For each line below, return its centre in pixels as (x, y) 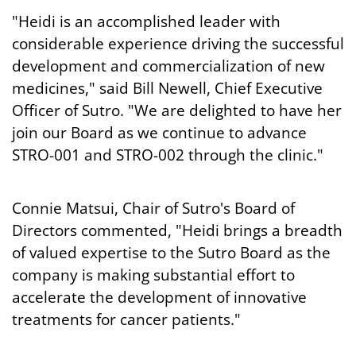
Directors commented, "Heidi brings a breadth (177, 230)
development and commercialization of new (168, 66)
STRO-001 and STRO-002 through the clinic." (168, 155)
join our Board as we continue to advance (159, 133)
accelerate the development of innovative (159, 297)
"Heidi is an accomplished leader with (146, 21)
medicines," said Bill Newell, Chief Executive (167, 88)
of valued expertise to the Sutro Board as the (171, 253)
